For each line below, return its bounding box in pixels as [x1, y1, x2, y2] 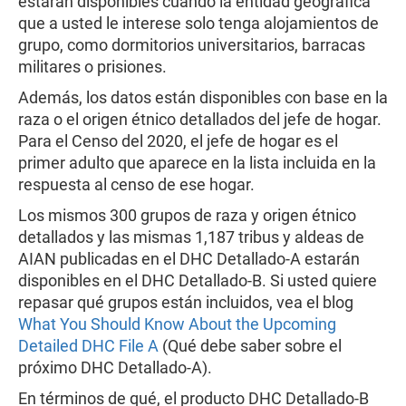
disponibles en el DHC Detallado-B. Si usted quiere [18, 271, 377, 290]
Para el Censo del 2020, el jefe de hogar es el [18, 131, 338, 150]
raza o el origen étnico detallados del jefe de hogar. [18, 110, 382, 129]
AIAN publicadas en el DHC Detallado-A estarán [18, 249, 360, 268]
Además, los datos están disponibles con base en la [18, 88, 388, 107]
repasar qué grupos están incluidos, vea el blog [18, 293, 353, 312]
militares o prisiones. [18, 57, 170, 76]
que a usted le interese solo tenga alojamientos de [18, 14, 379, 33]
